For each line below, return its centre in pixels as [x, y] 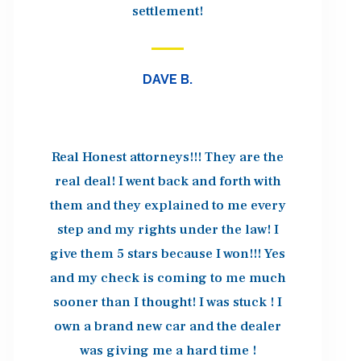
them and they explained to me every [168, 205]
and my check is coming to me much [168, 278]
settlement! [168, 12]
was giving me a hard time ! [168, 351]
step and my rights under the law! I [168, 230]
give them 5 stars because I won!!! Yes [168, 254]
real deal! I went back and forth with [168, 181]
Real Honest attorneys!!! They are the [168, 157]
